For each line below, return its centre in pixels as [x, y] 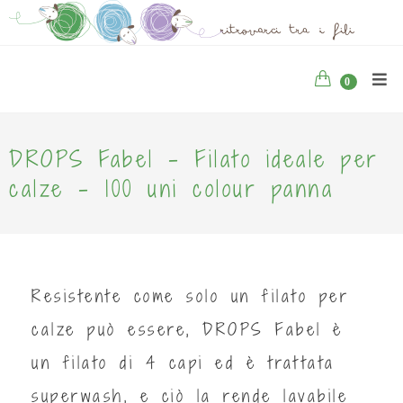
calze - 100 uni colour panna [171, 188]
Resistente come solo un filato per [190, 296]
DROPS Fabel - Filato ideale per [194, 159]
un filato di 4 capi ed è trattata [184, 362]
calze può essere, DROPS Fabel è [188, 329]
